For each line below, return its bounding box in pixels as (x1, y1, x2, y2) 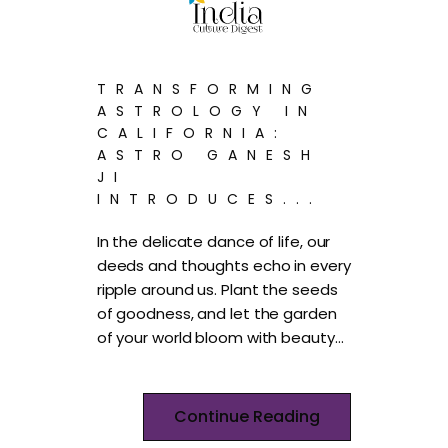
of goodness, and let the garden (96, 303, 337, 325)
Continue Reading (174, 404, 321, 428)
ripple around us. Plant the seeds (96, 279, 338, 301)
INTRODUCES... (96, 189, 322, 210)
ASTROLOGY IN (96, 101, 317, 122)
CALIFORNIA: (96, 123, 287, 144)
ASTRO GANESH (96, 145, 320, 166)
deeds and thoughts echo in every (96, 255, 351, 277)
